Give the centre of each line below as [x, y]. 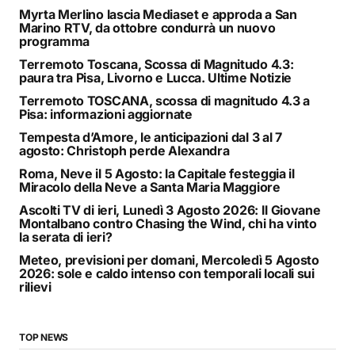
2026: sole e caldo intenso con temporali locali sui [167, 273]
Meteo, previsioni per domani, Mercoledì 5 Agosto [169, 260]
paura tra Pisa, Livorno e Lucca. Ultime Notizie [155, 77]
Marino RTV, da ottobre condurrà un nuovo [147, 27]
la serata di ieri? [66, 237]
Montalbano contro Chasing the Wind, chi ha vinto [168, 223]
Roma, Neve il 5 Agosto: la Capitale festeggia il [157, 173]
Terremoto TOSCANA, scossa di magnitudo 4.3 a [164, 100]
